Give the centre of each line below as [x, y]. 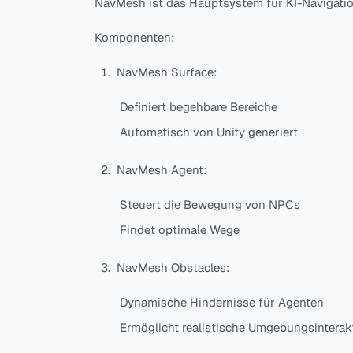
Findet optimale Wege [180, 230]
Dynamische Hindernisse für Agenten [222, 303]
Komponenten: [134, 38]
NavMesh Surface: [167, 72]
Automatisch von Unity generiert [209, 132]
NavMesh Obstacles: [173, 268]
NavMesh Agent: [162, 170]
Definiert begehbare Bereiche [199, 107]
